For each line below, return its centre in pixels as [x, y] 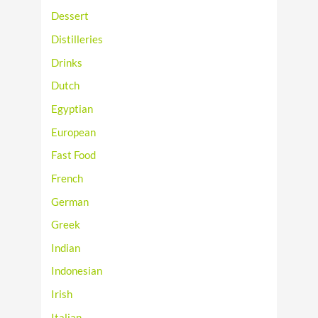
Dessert [70, 16]
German [70, 202]
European [74, 132]
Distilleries [77, 40]
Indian [66, 248]
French [67, 178]
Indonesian [77, 271]
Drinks [67, 62]
